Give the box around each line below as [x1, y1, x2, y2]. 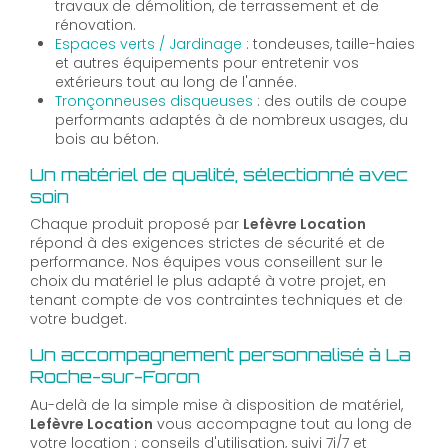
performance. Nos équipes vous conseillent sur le [30, 252, 383, 273]
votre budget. [30, 309, 127, 330]
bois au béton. [55, 128, 160, 149]
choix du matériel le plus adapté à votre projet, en [30, 271, 386, 292]
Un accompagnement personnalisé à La [30, 343, 411, 366]
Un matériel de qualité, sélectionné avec [30, 162, 408, 185]
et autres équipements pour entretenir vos [55, 52, 360, 73]
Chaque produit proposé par [30, 214, 243, 235]
